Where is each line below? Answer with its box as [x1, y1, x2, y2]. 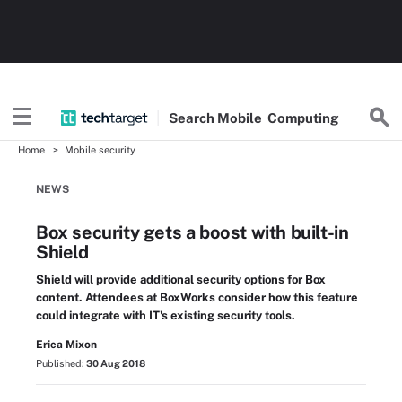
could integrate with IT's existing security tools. [36, 309, 295, 322]
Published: [36, 358, 86, 369]
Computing [267, 109, 339, 126]
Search [169, 109, 218, 126]
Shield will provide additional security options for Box [36, 273, 326, 286]
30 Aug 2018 [86, 358, 145, 369]
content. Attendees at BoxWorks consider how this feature [36, 291, 358, 304]
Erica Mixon [36, 338, 97, 351]
